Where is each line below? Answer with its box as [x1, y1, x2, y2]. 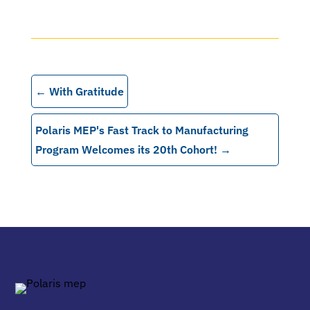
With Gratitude [48, 84, 124, 98]
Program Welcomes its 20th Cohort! [35, 143, 217, 156]
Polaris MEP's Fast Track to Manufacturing [35, 123, 248, 137]
